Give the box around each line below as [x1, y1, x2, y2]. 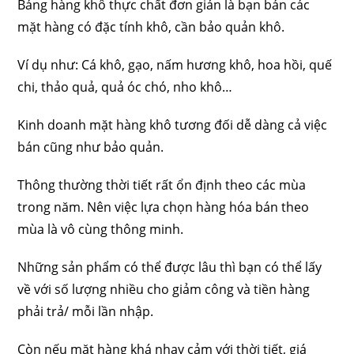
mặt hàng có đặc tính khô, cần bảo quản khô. [17, 18, 285, 36]
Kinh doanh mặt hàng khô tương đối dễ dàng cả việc [17, 116, 328, 134]
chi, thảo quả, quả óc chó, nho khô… [17, 78, 233, 96]
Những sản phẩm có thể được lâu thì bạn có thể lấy [17, 258, 322, 277]
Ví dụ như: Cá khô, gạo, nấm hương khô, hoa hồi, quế [17, 56, 333, 74]
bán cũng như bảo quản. [17, 138, 164, 156]
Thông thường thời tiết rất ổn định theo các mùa [17, 176, 307, 194]
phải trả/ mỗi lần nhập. [17, 303, 154, 321]
